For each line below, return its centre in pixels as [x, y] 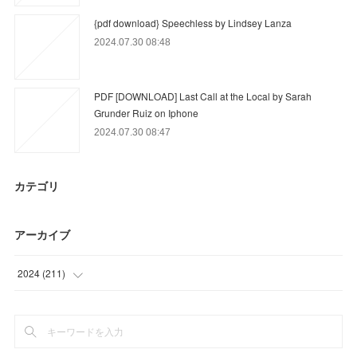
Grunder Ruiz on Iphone [147, 112]
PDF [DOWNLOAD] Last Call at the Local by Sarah [203, 96]
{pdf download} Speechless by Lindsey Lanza [193, 22]
